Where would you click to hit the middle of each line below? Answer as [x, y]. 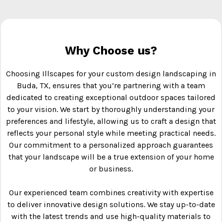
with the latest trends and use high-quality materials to [111, 216]
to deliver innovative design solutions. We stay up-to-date [111, 204]
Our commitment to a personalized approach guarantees [111, 145]
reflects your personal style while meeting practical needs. [111, 133]
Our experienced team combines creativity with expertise [111, 192]
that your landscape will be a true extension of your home [111, 157]
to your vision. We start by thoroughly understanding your [111, 109]
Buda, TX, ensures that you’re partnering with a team [111, 85]
